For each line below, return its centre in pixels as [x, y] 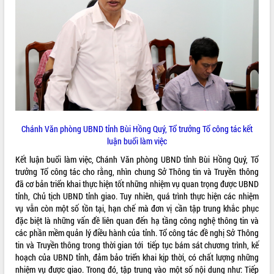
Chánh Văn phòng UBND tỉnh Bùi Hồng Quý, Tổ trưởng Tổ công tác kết [137, 128]
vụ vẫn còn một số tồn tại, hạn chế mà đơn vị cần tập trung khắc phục [137, 208]
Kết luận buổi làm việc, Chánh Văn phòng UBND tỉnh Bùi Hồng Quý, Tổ [137, 159]
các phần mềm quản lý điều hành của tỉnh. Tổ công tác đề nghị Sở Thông [137, 232]
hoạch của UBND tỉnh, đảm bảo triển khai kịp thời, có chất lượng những [137, 257]
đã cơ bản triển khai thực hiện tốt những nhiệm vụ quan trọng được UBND [137, 183]
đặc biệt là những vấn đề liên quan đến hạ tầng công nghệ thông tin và [137, 220]
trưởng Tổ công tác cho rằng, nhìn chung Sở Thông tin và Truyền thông [137, 171]
